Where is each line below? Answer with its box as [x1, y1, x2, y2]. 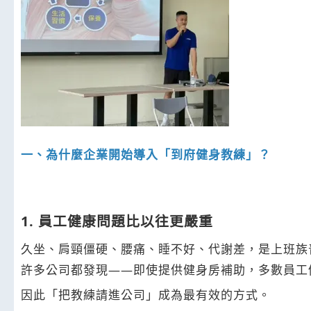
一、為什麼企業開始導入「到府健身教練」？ [21, 146, 271, 162]
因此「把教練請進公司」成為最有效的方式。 [21, 286, 271, 303]
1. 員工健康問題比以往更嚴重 [21, 211, 213, 230]
